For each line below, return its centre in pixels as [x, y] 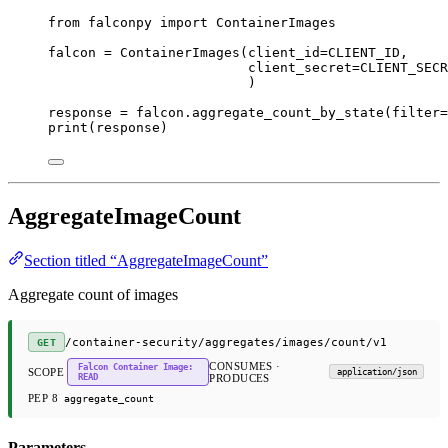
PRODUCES [239, 377]
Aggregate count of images [93, 295]
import [184, 22]
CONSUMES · [245, 365]
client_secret [300, 67]
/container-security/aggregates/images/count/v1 [225, 342]
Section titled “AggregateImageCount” [146, 261]
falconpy [120, 22]
